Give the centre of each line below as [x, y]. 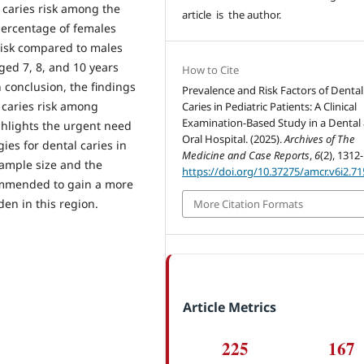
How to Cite [211, 69]
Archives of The [320, 139]
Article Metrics [229, 308]
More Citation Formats [249, 204]
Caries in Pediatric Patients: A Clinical [270, 106]
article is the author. [232, 14]
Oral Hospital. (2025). [234, 139]
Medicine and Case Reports [246, 155]
